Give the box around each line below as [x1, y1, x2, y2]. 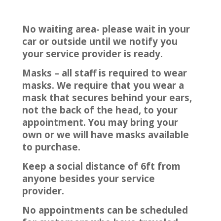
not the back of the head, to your [22, 103, 178, 116]
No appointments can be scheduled [22, 203, 188, 216]
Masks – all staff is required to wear [22, 66, 187, 79]
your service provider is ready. [22, 47, 163, 60]
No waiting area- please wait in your [22, 22, 190, 35]
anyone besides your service [22, 172, 155, 184]
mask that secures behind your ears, [22, 91, 192, 104]
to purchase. [22, 140, 80, 153]
